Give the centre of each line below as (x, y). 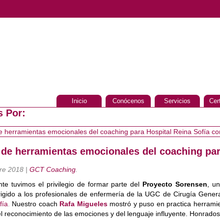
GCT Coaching (52, 169)
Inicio (79, 101)
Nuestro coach (35, 204)
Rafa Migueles (83, 204)
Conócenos (128, 101)
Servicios (177, 101)
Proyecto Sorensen (175, 184)
